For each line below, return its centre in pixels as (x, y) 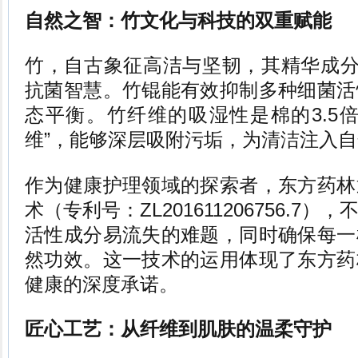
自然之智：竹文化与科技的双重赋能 (178, 21)
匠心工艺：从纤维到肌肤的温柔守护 (178, 328)
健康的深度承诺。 (101, 284)
